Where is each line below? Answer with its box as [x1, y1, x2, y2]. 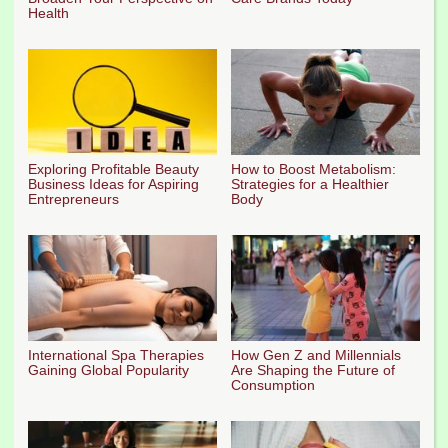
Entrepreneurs [28, 190, 119, 207]
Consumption [231, 376, 315, 393]
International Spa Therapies [28, 346, 204, 363]
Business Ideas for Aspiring [28, 175, 199, 192]
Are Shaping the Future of [231, 361, 395, 378]
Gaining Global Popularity [28, 361, 189, 378]
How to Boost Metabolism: [231, 160, 396, 177]
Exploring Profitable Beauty [28, 160, 199, 177]
